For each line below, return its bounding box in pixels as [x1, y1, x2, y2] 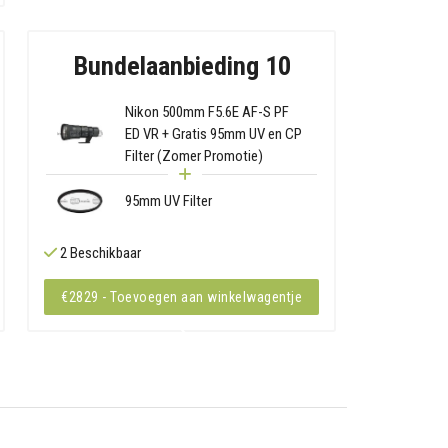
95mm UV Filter [125, 191, 213, 210]
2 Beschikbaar [57, 244, 142, 263]
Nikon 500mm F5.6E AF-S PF [125, 102, 290, 121]
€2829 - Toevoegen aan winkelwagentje [61, 289, 302, 306]
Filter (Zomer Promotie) [125, 146, 264, 165]
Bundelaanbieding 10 [72, 50, 291, 81]
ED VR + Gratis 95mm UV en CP [125, 124, 303, 143]
